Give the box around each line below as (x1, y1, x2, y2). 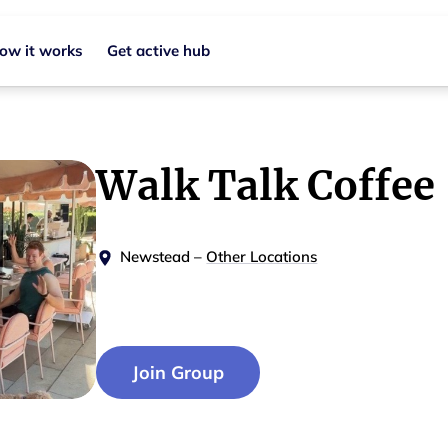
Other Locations (206, 247, 318, 266)
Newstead (120, 247, 191, 266)
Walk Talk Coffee (96, 161, 435, 211)
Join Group (132, 360, 224, 384)
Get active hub (107, 41, 210, 61)
